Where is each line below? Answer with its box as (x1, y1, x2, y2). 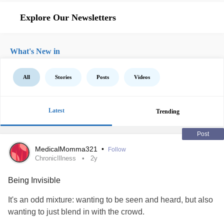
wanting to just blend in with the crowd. (8, 207, 144, 216)
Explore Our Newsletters (20, 12, 116, 22)
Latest (48, 107, 64, 114)
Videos (134, 74, 150, 80)
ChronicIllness (35, 154, 76, 162)
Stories (55, 74, 71, 80)
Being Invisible (8, 176, 60, 184)
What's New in (10, 47, 60, 55)
